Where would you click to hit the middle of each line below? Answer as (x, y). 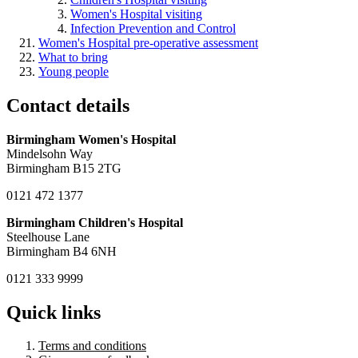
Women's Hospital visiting (136, 14)
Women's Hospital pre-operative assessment (148, 42)
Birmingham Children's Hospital (95, 222)
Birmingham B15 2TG (66, 168)
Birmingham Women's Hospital (91, 139)
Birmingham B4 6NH (62, 251)
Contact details (68, 105)
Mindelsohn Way (50, 153)
